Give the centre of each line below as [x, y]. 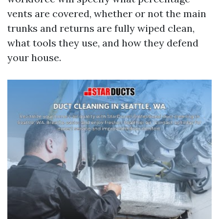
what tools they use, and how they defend [103, 43]
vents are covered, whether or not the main [107, 13]
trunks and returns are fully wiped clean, [101, 28]
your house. [34, 57]
